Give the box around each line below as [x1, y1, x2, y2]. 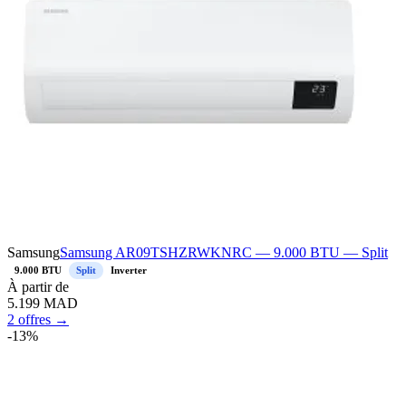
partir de [18, 279, 69, 295]
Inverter [111, 265, 147, 276]
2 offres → [7, 312, 69, 328]
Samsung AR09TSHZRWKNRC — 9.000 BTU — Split [60, 245, 388, 261]
